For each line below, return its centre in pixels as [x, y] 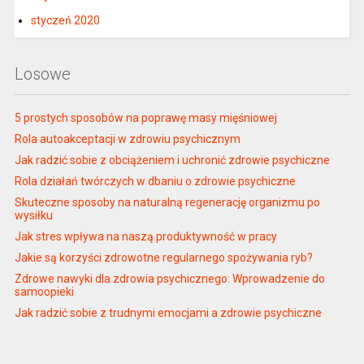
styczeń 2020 [65, 21]
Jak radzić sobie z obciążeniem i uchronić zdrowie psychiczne [172, 160]
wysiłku [33, 216]
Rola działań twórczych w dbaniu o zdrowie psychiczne [155, 182]
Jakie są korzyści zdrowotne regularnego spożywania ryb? [163, 258]
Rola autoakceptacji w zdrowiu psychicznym [127, 139]
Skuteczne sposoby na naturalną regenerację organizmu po [167, 203]
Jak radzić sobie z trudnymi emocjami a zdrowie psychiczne [168, 313]
